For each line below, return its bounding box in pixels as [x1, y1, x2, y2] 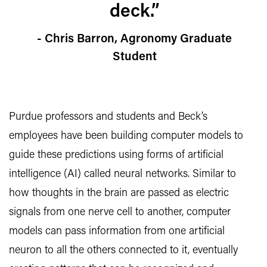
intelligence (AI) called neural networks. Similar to [9, 169, 236, 180]
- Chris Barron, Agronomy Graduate [37, 33, 232, 45]
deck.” [109, 3, 160, 21]
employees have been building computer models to [9, 131, 243, 142]
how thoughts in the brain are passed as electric [9, 188, 229, 199]
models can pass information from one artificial [9, 226, 225, 237]
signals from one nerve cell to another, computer [9, 207, 231, 218]
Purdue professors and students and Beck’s [9, 111, 207, 123]
